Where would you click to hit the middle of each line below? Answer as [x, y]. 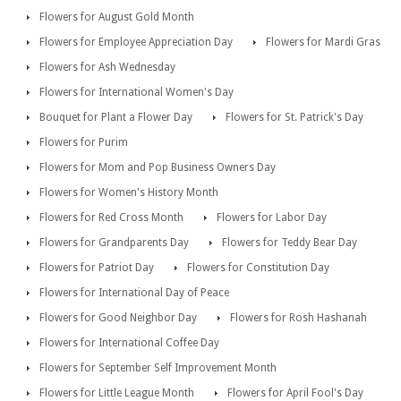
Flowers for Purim [84, 142]
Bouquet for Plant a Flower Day [116, 117]
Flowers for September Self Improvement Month [158, 367]
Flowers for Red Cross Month [111, 217]
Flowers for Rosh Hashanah [299, 317]
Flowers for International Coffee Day [129, 342]
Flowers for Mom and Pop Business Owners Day [158, 167]
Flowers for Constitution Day [258, 267]
